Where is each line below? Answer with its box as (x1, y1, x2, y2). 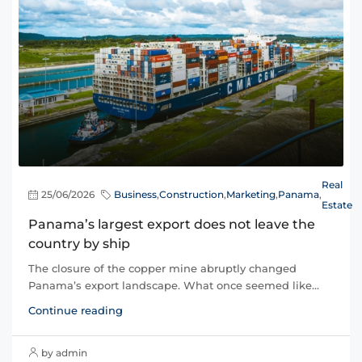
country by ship (28, 235, 130, 251)
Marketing (226, 188, 276, 201)
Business (114, 188, 157, 201)
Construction (159, 188, 224, 201)
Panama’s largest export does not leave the (28, 216, 315, 232)
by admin (41, 346, 87, 359)
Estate (322, 198, 352, 211)
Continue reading (28, 303, 123, 317)
